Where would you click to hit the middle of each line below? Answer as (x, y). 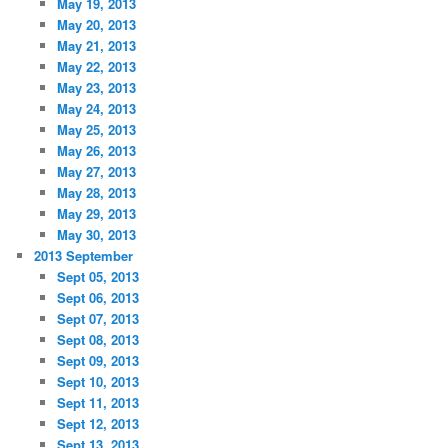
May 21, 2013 (96, 45)
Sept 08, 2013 (97, 339)
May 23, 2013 (96, 87)
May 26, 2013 (96, 150)
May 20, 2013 (96, 24)
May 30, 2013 (96, 234)
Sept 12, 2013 (97, 423)
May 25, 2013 (96, 129)
